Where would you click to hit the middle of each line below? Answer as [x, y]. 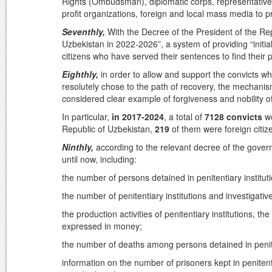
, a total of [184, 117]
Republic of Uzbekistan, [108, 129]
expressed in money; [102, 226]
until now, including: [99, 159]
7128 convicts [233, 117]
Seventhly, [85, 32]
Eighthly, [80, 74]
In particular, [87, 117]
